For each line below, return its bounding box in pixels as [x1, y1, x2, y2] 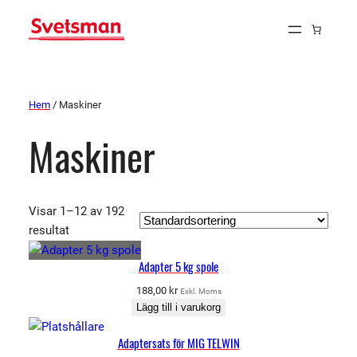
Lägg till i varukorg [136, 300, 221, 313]
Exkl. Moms [179, 285, 222, 296]
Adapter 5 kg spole [139, 257, 218, 275]
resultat [29, 222, 69, 237]
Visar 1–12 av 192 [29, 203, 124, 218]
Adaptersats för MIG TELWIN [117, 334, 240, 351]
